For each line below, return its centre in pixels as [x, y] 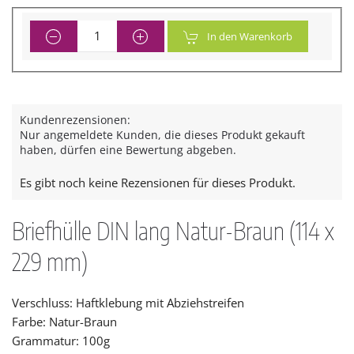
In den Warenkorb [250, 36]
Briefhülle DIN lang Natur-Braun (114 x [173, 231]
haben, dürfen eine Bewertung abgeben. [128, 150]
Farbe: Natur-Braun [64, 322]
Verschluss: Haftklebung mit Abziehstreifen [128, 303]
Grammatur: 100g [61, 341]
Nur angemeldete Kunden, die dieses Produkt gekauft [162, 135]
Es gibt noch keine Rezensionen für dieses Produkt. [158, 183]
